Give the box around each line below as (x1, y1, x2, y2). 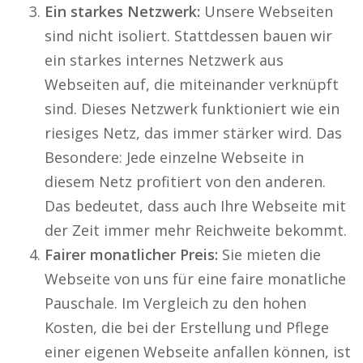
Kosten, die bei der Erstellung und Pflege (45, 318, 329, 338)
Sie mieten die (218, 245, 321, 265)
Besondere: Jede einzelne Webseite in (45, 147, 304, 168)
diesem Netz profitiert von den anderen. (45, 172, 326, 192)
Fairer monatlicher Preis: (45, 245, 218, 265)
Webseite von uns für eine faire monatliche (45, 269, 346, 289)
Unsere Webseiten (200, 2, 333, 22)
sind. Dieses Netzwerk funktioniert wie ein (45, 99, 340, 119)
